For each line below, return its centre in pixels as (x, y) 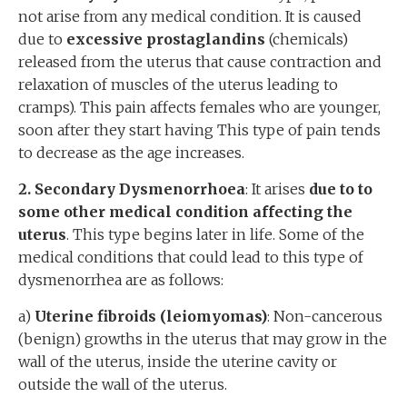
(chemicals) (308, 39)
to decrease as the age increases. (131, 153)
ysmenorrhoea (188, 189)
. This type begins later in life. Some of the (215, 234)
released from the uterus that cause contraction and (200, 62)
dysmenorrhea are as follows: (121, 280)
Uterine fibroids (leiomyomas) (151, 316)
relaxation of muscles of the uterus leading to (178, 84)
